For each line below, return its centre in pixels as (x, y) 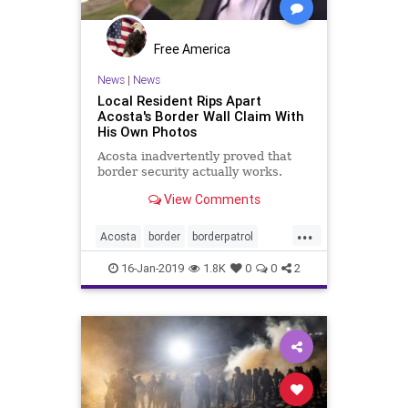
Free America (192, 49)
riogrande (173, 294)
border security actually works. (189, 172)
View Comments (210, 200)
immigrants (241, 265)
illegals (182, 265)
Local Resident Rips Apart (179, 101)
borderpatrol (223, 236)
